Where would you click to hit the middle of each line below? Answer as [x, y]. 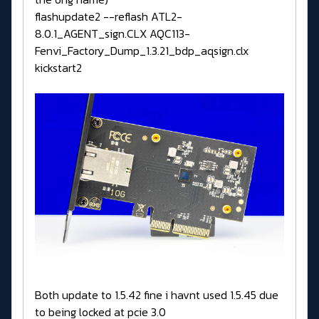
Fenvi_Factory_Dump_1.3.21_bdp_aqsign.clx [142, 51]
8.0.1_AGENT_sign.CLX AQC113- [113, 34]
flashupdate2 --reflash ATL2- [109, 17]
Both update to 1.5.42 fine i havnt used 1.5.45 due [157, 295]
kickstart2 [58, 68]
